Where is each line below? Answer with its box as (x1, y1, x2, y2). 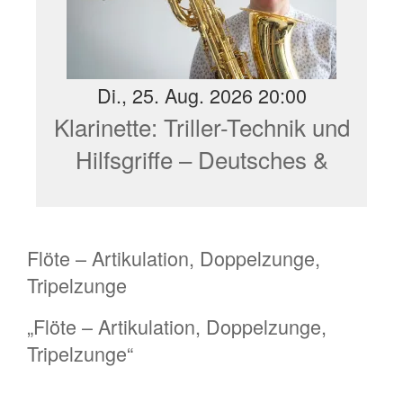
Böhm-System (129, 174, 274, 208)
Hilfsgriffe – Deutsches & (75, 141, 328, 175)
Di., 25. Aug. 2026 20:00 (96, 80, 307, 109)
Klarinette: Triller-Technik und (53, 109, 350, 143)
